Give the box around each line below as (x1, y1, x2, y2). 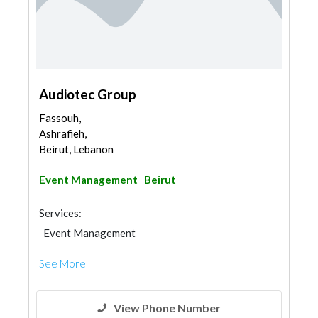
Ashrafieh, (39, 127, 87, 140)
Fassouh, (39, 111, 81, 124)
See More (39, 257, 86, 270)
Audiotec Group (39, 86, 136, 102)
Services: (39, 207, 82, 219)
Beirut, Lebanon (39, 143, 114, 155)
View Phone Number (114, 301, 221, 314)
